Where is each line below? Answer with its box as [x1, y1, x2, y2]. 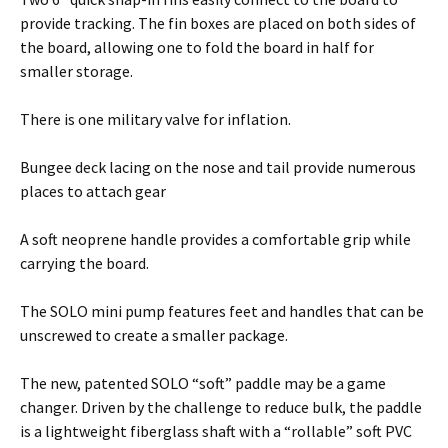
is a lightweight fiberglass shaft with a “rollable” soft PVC [20, 421, 412, 442]
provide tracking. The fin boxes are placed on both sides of [20, 13, 416, 34]
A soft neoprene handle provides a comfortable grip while [20, 229, 411, 250]
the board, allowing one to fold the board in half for [20, 37, 374, 58]
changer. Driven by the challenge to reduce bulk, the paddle [20, 397, 422, 418]
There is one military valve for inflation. [20, 109, 291, 130]
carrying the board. [20, 253, 149, 274]
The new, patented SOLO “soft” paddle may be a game [20, 373, 386, 394]
